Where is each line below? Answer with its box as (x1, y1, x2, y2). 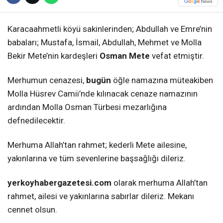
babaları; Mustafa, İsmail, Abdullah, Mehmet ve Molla (7, 37, 202, 48)
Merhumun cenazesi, (7, 75, 86, 86)
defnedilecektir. (7, 115, 65, 126)
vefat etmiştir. (150, 51, 204, 61)
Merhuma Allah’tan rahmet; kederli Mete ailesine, (7, 140, 187, 150)
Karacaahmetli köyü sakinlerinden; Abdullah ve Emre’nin (7, 24, 212, 34)
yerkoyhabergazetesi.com (7, 178, 111, 188)
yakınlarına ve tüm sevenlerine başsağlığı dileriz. (7, 153, 186, 164)
